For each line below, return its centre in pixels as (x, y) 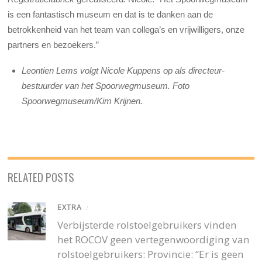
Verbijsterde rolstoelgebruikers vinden (147, 225)
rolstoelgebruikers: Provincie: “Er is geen (151, 254)
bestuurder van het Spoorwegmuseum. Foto (106, 86)
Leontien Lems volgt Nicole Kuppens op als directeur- (123, 71)
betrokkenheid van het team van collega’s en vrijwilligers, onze (126, 30)
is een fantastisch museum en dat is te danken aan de (111, 15)
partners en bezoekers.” (54, 45)
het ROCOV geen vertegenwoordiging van (154, 239)
